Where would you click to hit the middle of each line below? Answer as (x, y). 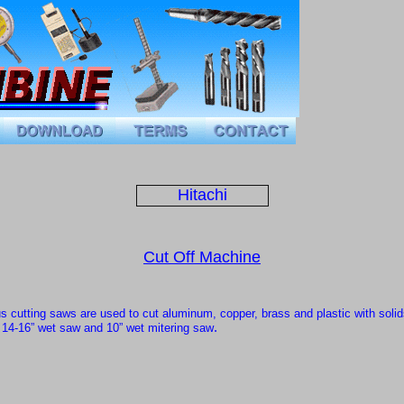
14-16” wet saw (41, 327)
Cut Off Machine (202, 257)
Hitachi (202, 195)
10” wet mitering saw (160, 327)
